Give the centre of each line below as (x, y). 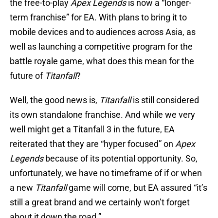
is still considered (165, 100)
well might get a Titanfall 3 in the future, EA (92, 129)
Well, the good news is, (54, 100)
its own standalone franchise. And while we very (102, 115)
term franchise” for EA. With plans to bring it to (98, 18)
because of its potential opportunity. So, (120, 159)
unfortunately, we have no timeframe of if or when (106, 173)
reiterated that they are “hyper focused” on (92, 144)
